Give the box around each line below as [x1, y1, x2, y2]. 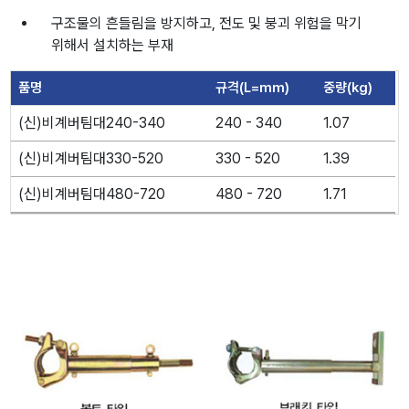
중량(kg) [323, 79, 373, 96]
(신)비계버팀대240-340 [18, 113, 166, 131]
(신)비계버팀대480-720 [18, 184, 166, 203]
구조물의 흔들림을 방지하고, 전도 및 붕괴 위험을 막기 [51, 14, 362, 32]
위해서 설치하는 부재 [51, 36, 174, 54]
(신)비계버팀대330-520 [18, 149, 164, 167]
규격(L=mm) [215, 79, 290, 96]
